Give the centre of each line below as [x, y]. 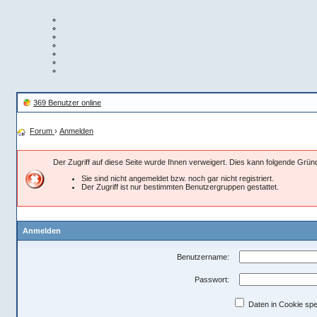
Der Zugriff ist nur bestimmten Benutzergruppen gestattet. [180, 186]
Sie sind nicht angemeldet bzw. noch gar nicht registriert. [178, 178]
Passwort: [212, 279]
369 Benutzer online [67, 103]
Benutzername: [203, 257]
